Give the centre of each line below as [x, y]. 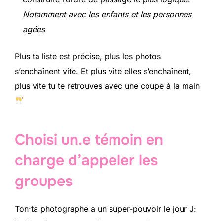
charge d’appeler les [86, 161]
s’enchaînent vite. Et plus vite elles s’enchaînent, [103, 71]
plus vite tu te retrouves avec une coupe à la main [107, 86]
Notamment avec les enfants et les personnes [107, 14]
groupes [44, 181]
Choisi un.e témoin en [89, 140]
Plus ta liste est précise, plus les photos [88, 56]
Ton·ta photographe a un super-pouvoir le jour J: [106, 209]
